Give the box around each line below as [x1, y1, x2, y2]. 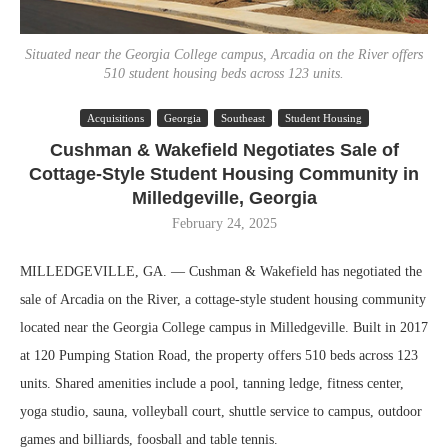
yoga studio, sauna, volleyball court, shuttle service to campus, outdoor [20, 404, 422, 419]
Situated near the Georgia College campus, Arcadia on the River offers [25, 47, 423, 62]
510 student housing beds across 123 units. [104, 66, 344, 81]
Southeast [220, 112, 265, 124]
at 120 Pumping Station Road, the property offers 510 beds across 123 [20, 348, 418, 363]
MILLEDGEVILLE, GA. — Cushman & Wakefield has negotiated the [20, 264, 422, 279]
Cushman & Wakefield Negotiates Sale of [49, 140, 399, 160]
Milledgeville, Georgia [131, 188, 317, 208]
